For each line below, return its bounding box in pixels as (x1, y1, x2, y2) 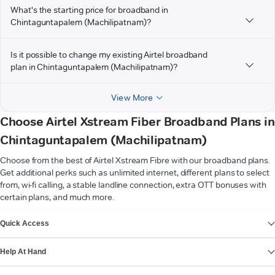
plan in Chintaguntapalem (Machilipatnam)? (10, 61, 178, 73)
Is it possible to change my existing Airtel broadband (10, 49, 208, 61)
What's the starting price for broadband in (10, 4, 169, 16)
